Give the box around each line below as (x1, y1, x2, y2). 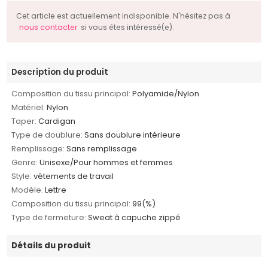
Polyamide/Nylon (132, 88, 200, 100)
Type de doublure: (11, 129, 83, 141)
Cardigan (38, 115, 76, 127)
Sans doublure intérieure (84, 129, 181, 141)
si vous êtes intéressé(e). (81, 22, 175, 33)
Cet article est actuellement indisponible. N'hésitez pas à (16, 11, 231, 22)
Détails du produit (11, 240, 92, 252)
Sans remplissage (66, 143, 138, 155)
